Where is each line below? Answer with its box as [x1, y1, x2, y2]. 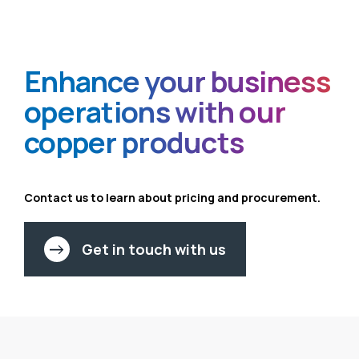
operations [24, 91, 175, 131]
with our [175, 91, 286, 131]
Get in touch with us [82, 239, 226, 259]
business [210, 61, 330, 101]
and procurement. [217, 189, 321, 205]
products [121, 122, 244, 162]
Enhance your [24, 61, 211, 101]
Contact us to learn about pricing [24, 189, 217, 205]
